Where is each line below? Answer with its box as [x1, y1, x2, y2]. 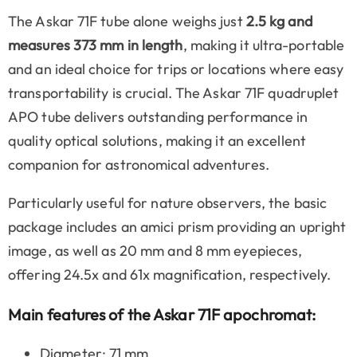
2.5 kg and [245, 12, 312, 31]
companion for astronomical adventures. [8, 155, 269, 175]
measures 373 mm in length [8, 36, 183, 55]
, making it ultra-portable [182, 36, 345, 55]
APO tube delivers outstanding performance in [8, 108, 308, 127]
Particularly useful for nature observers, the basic [8, 194, 328, 213]
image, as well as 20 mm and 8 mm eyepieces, [8, 241, 303, 261]
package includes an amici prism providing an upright [8, 218, 347, 237]
